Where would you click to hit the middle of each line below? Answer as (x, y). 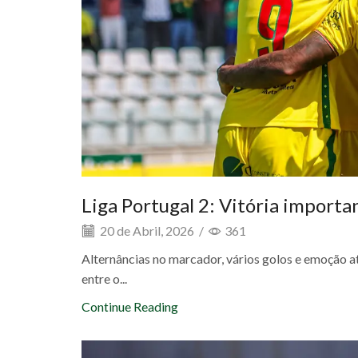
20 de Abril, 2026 (146, 231)
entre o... (104, 279)
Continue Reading (130, 307)
